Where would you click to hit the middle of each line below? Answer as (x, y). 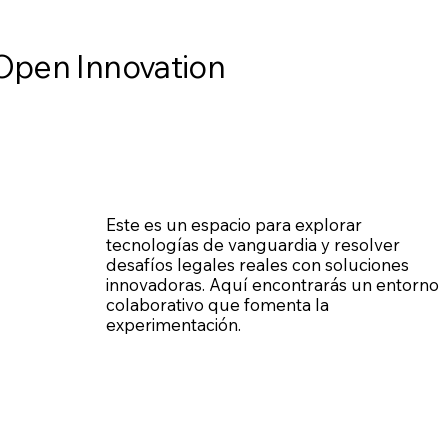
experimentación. (173, 325)
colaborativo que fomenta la (217, 305)
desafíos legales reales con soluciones (257, 265)
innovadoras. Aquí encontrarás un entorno (272, 285)
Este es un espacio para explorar (233, 225)
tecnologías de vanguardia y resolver (252, 245)
